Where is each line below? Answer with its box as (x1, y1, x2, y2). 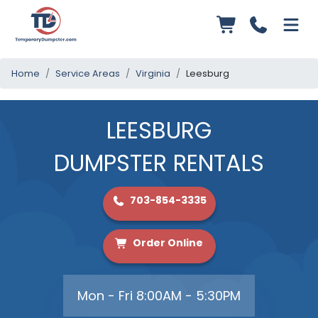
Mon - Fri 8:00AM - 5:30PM (77, 287, 241, 305)
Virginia (136, 67, 170, 80)
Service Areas (55, 67, 120, 80)
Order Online (131, 236, 203, 251)
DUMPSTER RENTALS (54, 147, 264, 180)
